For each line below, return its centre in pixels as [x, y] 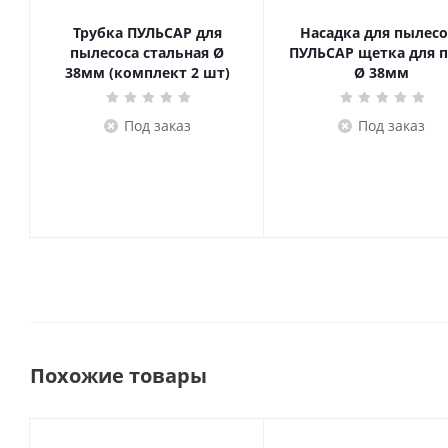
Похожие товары [118, 375]
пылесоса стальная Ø [147, 52]
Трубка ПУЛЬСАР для [147, 32]
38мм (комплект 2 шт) [147, 72]
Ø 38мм [381, 72]
